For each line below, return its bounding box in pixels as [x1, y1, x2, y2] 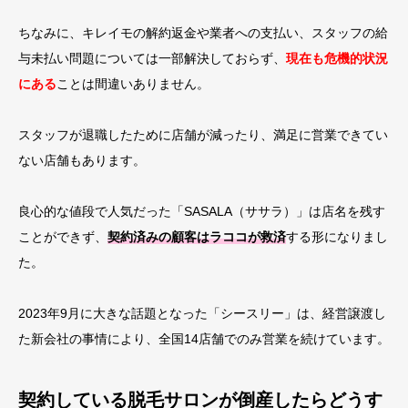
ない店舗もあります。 [18, 153, 146, 168]
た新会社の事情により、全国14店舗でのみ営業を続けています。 [18, 331, 390, 346]
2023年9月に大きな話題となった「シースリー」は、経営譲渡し [18, 306, 386, 321]
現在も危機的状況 [286, 51, 388, 66]
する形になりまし [286, 229, 388, 244]
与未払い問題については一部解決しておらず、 [18, 51, 286, 66]
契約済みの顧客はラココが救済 [107, 229, 286, 244]
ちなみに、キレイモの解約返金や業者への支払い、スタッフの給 [18, 25, 388, 40]
